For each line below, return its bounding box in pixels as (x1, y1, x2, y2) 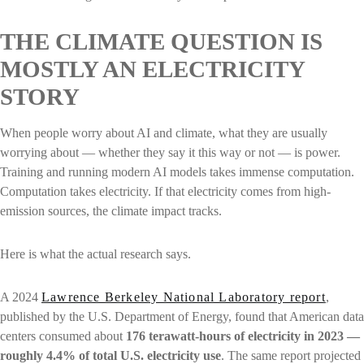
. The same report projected (221, 348, 361, 362)
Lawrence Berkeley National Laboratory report (41, 289, 326, 304)
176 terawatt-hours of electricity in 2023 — (126, 328, 360, 343)
